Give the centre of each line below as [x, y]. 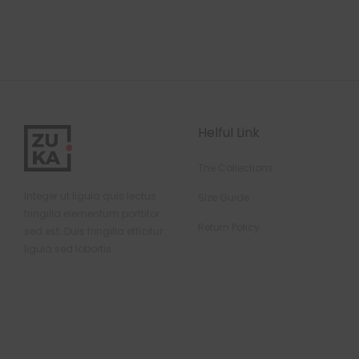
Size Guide [224, 197]
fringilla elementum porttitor [92, 213]
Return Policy [229, 227]
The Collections [236, 167]
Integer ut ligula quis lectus [90, 196]
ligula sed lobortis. [69, 248]
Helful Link [229, 132]
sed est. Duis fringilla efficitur [93, 231]
